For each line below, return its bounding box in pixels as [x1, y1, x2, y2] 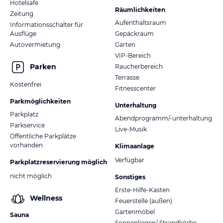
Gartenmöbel [115, 208, 155, 216]
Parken [30, 62, 56, 72]
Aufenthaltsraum [115, 18, 166, 26]
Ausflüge [10, 29, 36, 37]
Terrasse [115, 73, 139, 81]
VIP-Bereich [115, 51, 151, 59]
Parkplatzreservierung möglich [10, 158, 107, 166]
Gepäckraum [115, 29, 154, 37]
